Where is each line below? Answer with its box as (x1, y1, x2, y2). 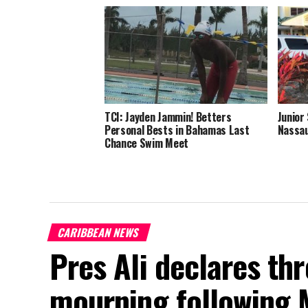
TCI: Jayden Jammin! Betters (104, 109, 232, 126)
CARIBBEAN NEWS (56, 224, 142, 241)
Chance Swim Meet (104, 135, 188, 152)
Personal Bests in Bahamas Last (104, 122, 250, 139)
